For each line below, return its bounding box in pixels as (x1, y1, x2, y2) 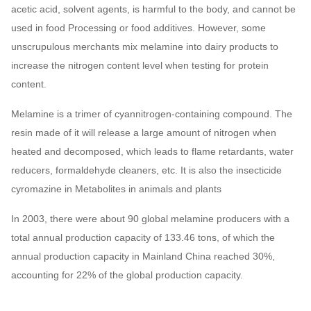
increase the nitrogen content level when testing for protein (11, 60, 269, 71)
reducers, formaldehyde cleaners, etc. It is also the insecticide (11, 165, 282, 176)
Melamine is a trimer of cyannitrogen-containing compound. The (11, 108, 292, 119)
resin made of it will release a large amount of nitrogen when (11, 127, 276, 138)
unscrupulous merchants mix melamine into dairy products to (11, 41, 278, 52)
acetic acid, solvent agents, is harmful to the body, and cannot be (11, 3, 296, 15)
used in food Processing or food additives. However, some (11, 22, 266, 33)
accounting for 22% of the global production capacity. (11, 269, 243, 280)
